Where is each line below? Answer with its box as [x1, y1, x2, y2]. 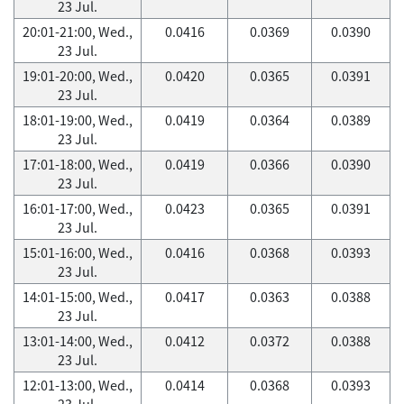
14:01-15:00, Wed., [23, 287, 133, 307]
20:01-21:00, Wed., [23, 22, 133, 41]
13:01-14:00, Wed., [23, 331, 133, 351]
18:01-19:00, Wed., [23, 110, 133, 130]
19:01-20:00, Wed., [23, 66, 133, 86]
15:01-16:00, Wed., [23, 243, 133, 262]
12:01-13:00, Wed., [23, 375, 133, 395]
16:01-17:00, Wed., [23, 198, 133, 218]
